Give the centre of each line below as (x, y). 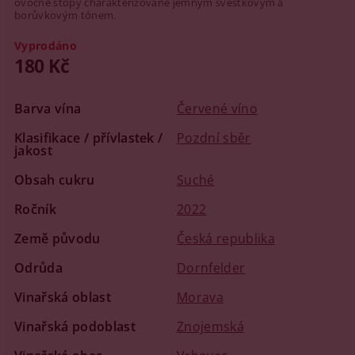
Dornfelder (211, 268)
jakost (34, 151)
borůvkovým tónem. (65, 15)
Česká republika (226, 239)
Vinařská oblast (63, 297)
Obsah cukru (55, 180)
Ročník (36, 209)
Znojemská (210, 326)
